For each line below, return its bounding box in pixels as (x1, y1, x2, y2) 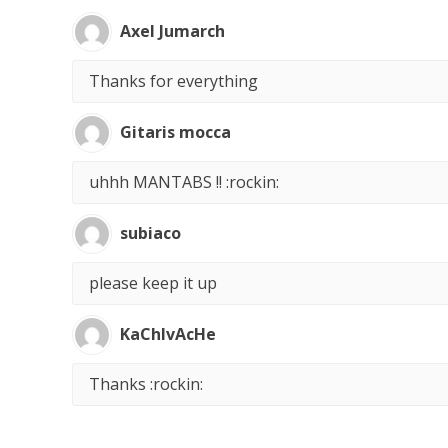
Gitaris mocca (120, 121, 231, 143)
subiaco (120, 222, 181, 244)
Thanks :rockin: (89, 372, 203, 395)
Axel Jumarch (120, 20, 225, 42)
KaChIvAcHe (120, 323, 216, 345)
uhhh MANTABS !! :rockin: (89, 170, 279, 193)
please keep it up (89, 271, 217, 294)
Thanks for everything (89, 69, 258, 92)
